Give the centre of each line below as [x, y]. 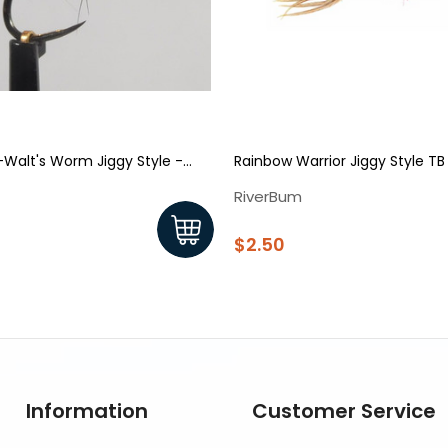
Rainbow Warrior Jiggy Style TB [339, 161]
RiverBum [268, 197]
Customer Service [344, 410]
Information [86, 410]
